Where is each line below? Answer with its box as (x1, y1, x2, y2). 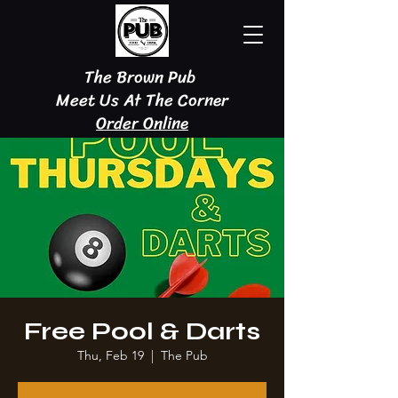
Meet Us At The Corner (56, 85, 228, 115)
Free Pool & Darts (24, 316, 260, 346)
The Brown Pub (84, 62, 200, 92)
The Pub (160, 347, 208, 363)
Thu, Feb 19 (76, 347, 144, 363)
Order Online (96, 108, 188, 138)
